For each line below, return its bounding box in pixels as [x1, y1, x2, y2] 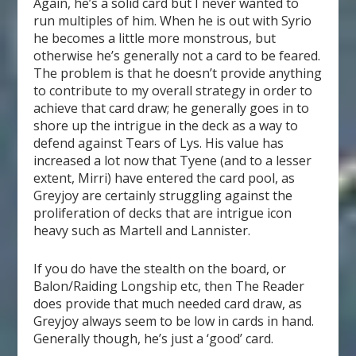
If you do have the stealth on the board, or [33, 259, 287, 277]
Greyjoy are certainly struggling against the [33, 187, 293, 205]
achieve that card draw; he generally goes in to [33, 99, 310, 118]
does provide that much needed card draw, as [33, 294, 303, 312]
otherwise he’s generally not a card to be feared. [33, 47, 321, 65]
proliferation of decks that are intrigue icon [33, 204, 292, 222]
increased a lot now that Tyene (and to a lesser [33, 152, 312, 170]
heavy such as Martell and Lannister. [33, 222, 251, 240]
